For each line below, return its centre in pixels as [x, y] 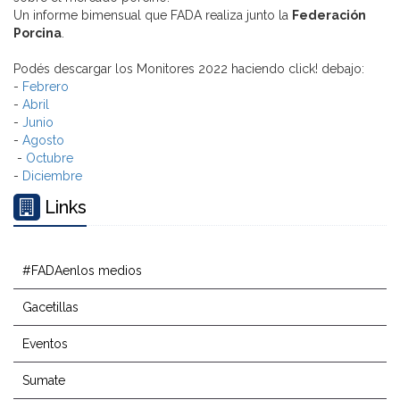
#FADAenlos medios [82, 271]
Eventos [45, 344]
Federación [329, 16]
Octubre [50, 158]
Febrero [46, 87]
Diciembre [52, 176]
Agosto [43, 141]
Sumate [44, 381]
